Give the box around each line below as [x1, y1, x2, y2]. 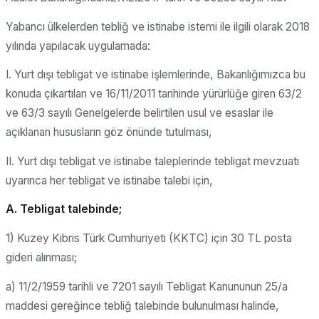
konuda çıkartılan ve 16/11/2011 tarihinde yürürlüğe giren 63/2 [6, 87, 302, 101]
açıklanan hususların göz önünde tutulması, [6, 125, 212, 140]
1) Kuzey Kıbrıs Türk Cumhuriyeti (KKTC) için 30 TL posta [6, 231, 292, 246]
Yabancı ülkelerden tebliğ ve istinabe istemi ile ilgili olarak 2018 [6, 19, 310, 33]
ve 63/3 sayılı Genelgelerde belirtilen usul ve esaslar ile [6, 106, 273, 120]
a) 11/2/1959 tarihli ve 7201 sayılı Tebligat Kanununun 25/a [6, 279, 288, 293]
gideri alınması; [6, 251, 77, 265]
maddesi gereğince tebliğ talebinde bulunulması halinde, [6, 298, 279, 313]
